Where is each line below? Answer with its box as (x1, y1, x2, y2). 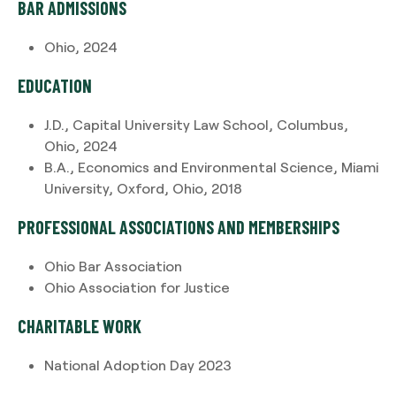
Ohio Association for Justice (44, 278, 230, 296)
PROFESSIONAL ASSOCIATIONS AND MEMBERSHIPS (18, 217, 339, 239)
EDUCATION (18, 75, 92, 97)
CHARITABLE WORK (18, 316, 141, 338)
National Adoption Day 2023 (44, 356, 232, 374)
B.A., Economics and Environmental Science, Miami (44, 158, 378, 176)
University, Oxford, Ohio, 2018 (44, 179, 242, 197)
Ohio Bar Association (44, 257, 182, 275)
